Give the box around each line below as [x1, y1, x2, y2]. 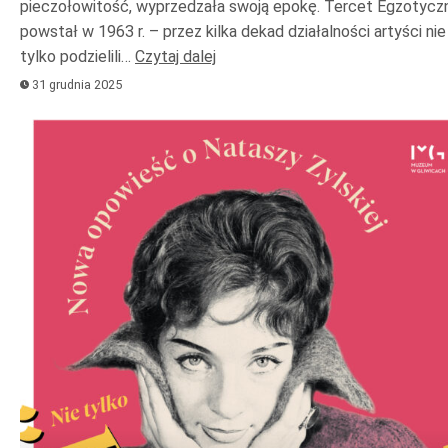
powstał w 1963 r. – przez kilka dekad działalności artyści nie [20, 21, 446, 41]
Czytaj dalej [135, 46, 216, 66]
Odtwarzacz [19, 108, 116, 130]
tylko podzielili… [20, 46, 135, 66]
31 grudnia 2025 [29, 76, 123, 92]
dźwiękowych [19, 164, 128, 186]
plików [19, 136, 70, 158]
